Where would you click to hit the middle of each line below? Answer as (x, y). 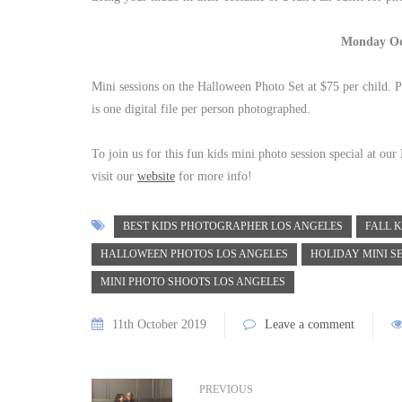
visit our (114, 177)
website (156, 177)
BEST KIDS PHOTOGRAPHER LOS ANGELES (233, 227)
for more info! (214, 177)
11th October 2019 (159, 325)
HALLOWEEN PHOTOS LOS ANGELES (194, 254)
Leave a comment (310, 325)
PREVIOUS (226, 390)
